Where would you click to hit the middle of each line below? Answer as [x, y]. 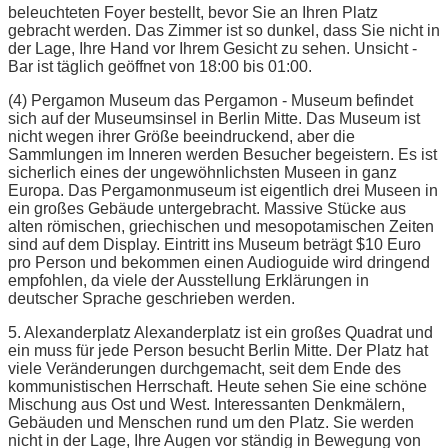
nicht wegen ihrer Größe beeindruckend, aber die [181, 136]
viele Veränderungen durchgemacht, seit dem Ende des [204, 368]
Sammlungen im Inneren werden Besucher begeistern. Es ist [222, 154]
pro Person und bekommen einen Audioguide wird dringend [219, 262]
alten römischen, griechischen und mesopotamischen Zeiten [221, 226]
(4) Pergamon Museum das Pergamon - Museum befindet [210, 100]
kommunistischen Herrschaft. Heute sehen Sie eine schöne [217, 386]
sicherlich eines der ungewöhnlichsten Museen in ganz [202, 172]
